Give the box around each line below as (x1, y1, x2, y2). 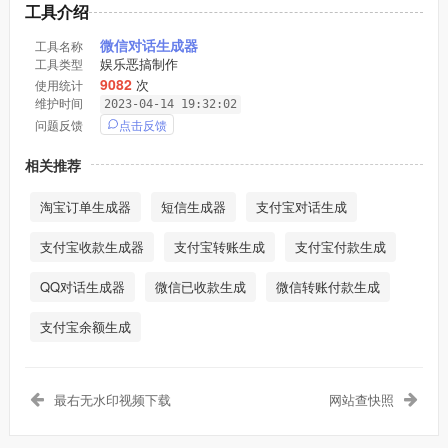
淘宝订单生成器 (39, 196, 131, 216)
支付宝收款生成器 (39, 236, 144, 256)
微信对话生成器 (99, 34, 198, 55)
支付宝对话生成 (255, 196, 347, 216)
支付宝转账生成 (173, 236, 265, 256)
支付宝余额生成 (39, 316, 131, 336)
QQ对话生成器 (39, 276, 125, 296)
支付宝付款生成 (294, 236, 386, 256)
